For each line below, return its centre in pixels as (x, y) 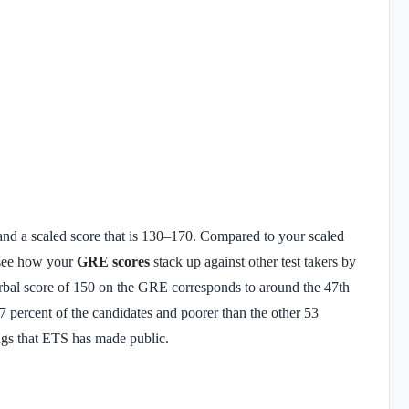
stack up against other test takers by (255, 261)
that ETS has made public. (93, 338)
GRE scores (113, 261)
